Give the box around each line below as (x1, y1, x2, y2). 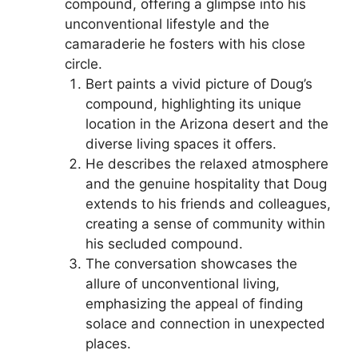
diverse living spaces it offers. (85, 136, 276, 152)
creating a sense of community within (85, 216, 325, 232)
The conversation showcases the (85, 256, 297, 272)
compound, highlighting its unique (85, 96, 301, 112)
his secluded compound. (85, 236, 243, 252)
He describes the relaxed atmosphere (85, 156, 328, 172)
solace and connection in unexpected (85, 316, 325, 332)
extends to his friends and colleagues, (85, 196, 331, 212)
